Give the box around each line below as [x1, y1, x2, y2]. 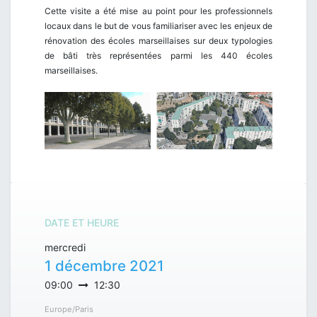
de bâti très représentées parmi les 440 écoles [45, 50, 272, 62]
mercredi [45, 241, 86, 253]
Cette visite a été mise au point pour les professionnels [45, 6, 272, 17]
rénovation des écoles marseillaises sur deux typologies [45, 35, 272, 47]
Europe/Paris [45, 304, 93, 314]
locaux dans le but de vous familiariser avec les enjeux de [45, 21, 272, 32]
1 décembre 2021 [45, 256, 164, 275]
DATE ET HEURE [45, 216, 119, 229]
